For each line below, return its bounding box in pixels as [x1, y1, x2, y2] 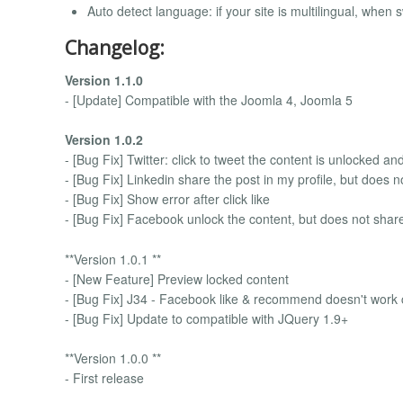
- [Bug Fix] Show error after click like [65, 190, 270, 209]
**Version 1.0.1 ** [65, 249, 161, 268]
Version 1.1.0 [65, 70, 143, 89]
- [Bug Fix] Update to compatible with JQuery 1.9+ [65, 309, 348, 327]
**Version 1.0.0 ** [65, 348, 161, 367]
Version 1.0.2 [65, 130, 143, 149]
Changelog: [65, 35, 165, 61]
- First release [65, 368, 144, 387]
